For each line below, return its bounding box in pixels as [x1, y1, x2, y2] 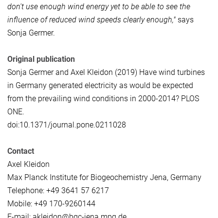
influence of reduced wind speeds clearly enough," [7, 15, 176, 24]
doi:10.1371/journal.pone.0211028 [7, 120, 126, 129]
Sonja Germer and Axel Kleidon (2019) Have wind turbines [7, 67, 205, 77]
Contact [7, 146, 34, 156]
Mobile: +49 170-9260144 [7, 199, 95, 208]
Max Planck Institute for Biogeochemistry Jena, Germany [7, 172, 201, 182]
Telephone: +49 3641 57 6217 [7, 185, 109, 195]
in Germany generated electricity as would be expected [7, 80, 193, 90]
